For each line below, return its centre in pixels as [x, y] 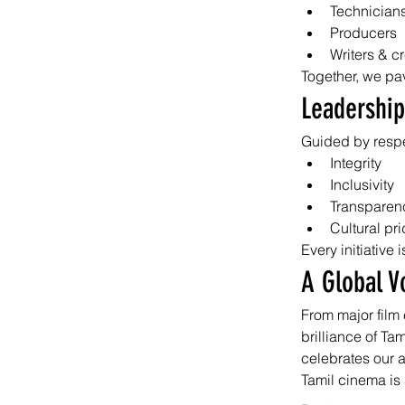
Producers [363, 33]
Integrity [356, 163]
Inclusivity [362, 184]
